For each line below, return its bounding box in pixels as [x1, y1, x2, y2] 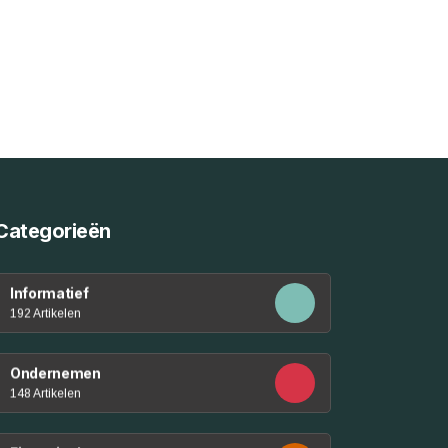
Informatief [10, 284, 89, 301]
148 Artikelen [10, 386, 82, 400]
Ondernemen [10, 364, 101, 381]
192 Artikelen [10, 306, 82, 320]
